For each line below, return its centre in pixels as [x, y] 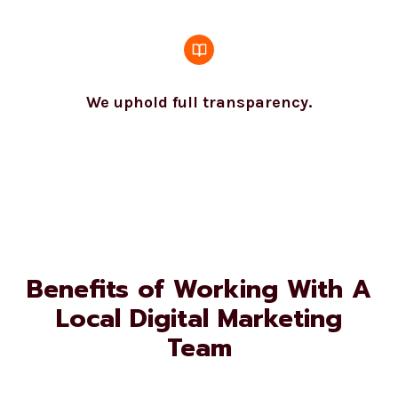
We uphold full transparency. [192, 88]
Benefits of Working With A [192, 275]
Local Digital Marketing [192, 304]
